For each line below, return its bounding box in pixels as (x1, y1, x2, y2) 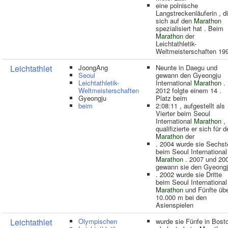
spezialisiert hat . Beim (156, 23, 223, 33)
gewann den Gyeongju (156, 70, 221, 80)
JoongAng (78, 63, 108, 72)
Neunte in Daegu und (156, 63, 217, 72)
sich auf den (156, 16, 194, 25)
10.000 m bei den (156, 192, 207, 202)
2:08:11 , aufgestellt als (156, 101, 225, 110)
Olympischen (78, 216, 117, 226)
